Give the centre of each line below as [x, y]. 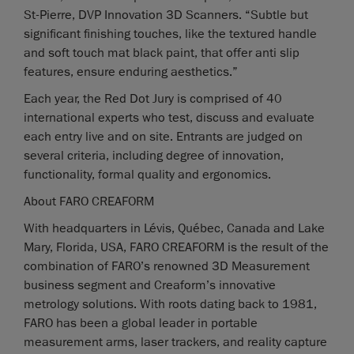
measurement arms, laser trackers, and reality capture [175, 342]
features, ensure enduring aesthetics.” [131, 72]
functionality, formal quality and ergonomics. [147, 174]
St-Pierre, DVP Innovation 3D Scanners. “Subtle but [166, 15]
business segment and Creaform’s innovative [150, 285]
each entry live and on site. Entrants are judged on [163, 136]
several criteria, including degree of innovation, [154, 155]
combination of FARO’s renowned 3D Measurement [167, 266]
